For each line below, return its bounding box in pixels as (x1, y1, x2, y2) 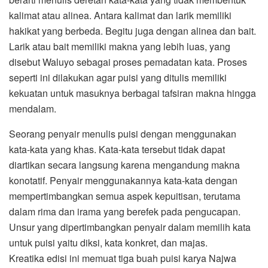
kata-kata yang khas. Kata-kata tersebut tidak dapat (9, 142, 225, 157)
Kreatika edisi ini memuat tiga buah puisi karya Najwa (9, 251, 236, 266)
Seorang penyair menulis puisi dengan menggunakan (9, 127, 236, 141)
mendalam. (9, 102, 56, 116)
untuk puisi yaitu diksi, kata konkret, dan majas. (9, 236, 208, 250)
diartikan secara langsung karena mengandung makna (9, 158, 240, 172)
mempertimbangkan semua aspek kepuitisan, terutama (9, 189, 240, 203)
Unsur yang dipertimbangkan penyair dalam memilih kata (9, 220, 251, 234)
